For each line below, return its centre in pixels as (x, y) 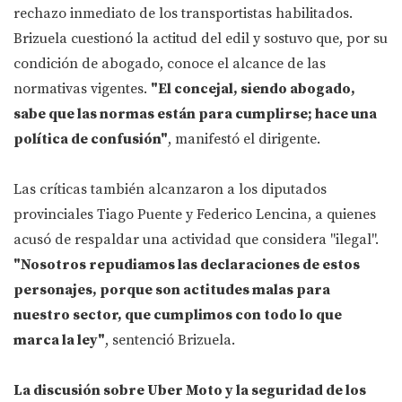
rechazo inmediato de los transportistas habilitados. (183, 14)
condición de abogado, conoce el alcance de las (170, 64)
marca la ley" (59, 341)
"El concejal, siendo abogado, (253, 89)
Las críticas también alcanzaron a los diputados (170, 190)
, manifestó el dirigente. (244, 140)
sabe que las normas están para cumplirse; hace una (195, 114)
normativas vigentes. (82, 89)
